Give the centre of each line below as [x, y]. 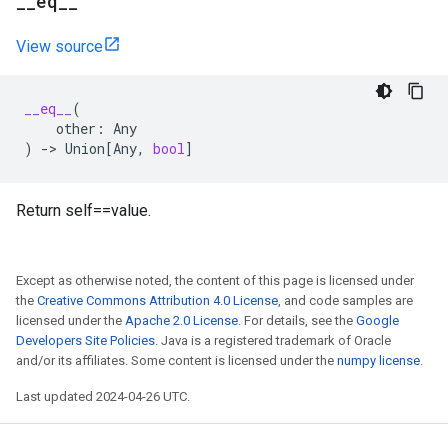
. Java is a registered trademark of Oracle [273, 340]
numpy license [378, 360]
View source [59, 46]
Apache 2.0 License [181, 320]
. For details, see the [297, 320]
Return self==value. [83, 210]
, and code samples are [345, 300]
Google [377, 320]
